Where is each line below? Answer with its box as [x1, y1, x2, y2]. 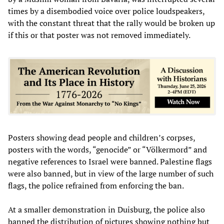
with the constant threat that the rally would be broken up [8, 17, 215, 28]
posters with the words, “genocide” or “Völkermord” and [8, 143, 207, 155]
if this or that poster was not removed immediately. [8, 29, 190, 40]
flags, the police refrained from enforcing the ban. [8, 179, 184, 191]
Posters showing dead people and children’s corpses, [8, 131, 195, 143]
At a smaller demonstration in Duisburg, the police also [8, 203, 205, 215]
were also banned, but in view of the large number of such [8, 167, 213, 179]
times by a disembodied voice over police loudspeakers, [8, 5, 204, 16]
